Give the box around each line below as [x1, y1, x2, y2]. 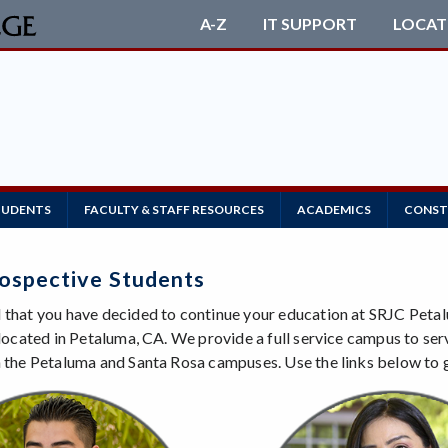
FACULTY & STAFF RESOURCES [84, 202, 264, 217]
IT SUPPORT [262, 14, 357, 33]
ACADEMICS [297, 202, 371, 217]
